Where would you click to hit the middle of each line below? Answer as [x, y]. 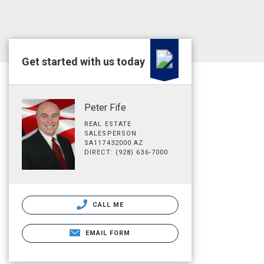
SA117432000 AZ [114, 143]
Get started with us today [83, 62]
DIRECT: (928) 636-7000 [126, 152]
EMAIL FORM [108, 233]
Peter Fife [105, 108]
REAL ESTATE [108, 124]
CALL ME [107, 204]
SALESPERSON [111, 133]
